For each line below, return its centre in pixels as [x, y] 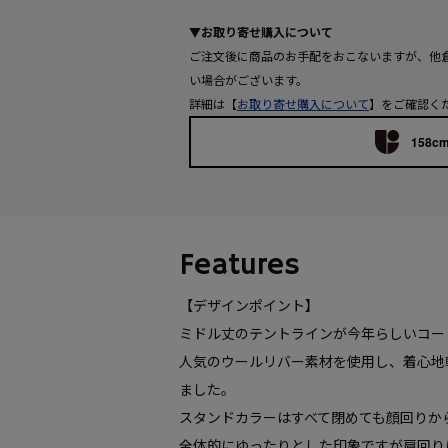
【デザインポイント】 [249, 305]
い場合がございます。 [248, 79]
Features [239, 265]
